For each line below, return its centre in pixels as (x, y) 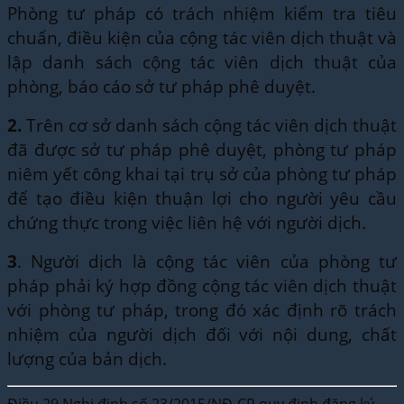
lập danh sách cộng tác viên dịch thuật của (202, 62)
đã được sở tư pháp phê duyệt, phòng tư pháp (202, 150)
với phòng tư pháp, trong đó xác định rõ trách (202, 310)
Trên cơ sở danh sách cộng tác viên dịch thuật (209, 125)
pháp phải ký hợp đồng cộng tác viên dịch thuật (202, 286)
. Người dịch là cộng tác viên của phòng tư (207, 262)
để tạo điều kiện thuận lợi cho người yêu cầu (202, 198)
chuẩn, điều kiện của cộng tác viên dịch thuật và (202, 38)
